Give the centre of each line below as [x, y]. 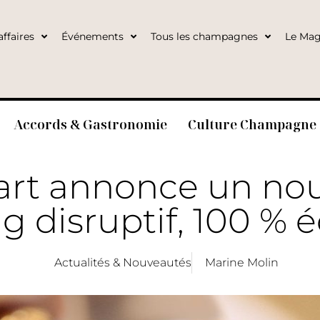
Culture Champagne [252, 124]
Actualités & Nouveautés [123, 262]
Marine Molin [242, 262]
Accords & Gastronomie [91, 124]
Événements [92, 36]
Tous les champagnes [204, 36]
